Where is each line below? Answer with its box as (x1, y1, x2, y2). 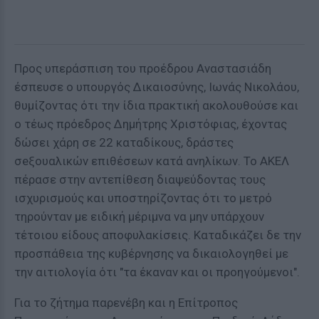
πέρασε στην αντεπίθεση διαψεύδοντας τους (14, 172, 266, 187)
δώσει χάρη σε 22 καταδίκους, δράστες (14, 135, 234, 150)
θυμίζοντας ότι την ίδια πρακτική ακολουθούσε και (14, 98, 298, 113)
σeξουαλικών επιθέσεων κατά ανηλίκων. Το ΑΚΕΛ (14, 154, 289, 168)
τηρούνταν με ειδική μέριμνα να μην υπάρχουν (14, 209, 264, 224)
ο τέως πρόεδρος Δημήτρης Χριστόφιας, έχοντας (14, 117, 287, 131)
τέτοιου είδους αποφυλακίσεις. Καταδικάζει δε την (14, 228, 301, 242)
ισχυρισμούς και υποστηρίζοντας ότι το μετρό (14, 191, 272, 205)
